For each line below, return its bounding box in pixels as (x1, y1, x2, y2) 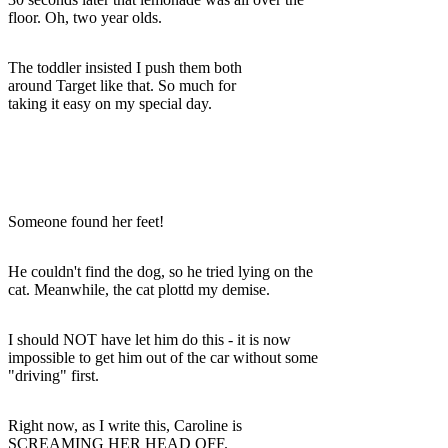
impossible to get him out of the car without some (8, 348, 318, 366)
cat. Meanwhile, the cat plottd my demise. (8, 280, 270, 298)
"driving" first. (8, 366, 99, 384)
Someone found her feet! (8, 212, 164, 230)
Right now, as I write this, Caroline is (8, 416, 242, 434)
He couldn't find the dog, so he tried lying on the (8, 262, 313, 280)
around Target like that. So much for (8, 76, 236, 94)
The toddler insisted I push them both (8, 58, 242, 76)
